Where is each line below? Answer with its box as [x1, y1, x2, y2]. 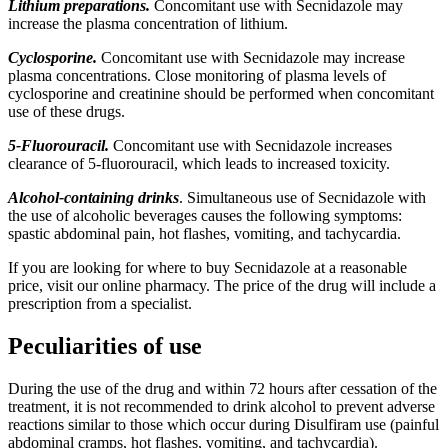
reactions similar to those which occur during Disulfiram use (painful [8, 415, 439, 433]
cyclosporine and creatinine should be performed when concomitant [8, 84, 434, 102]
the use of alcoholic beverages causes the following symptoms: [8, 206, 402, 224]
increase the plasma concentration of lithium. [8, 14, 288, 32]
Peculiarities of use [8, 332, 202, 359]
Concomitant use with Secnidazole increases [109, 136, 392, 154]
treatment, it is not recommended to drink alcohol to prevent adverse [8, 397, 435, 415]
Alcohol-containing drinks [8, 188, 179, 206]
